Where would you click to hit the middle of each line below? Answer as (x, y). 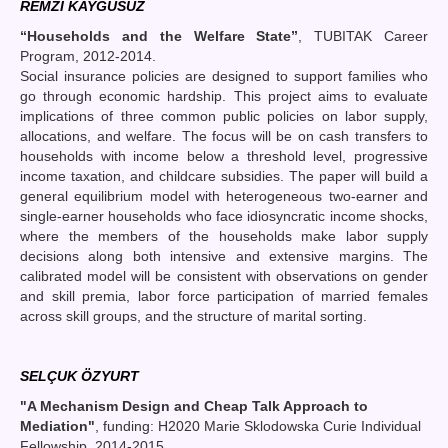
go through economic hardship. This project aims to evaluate (224, 95)
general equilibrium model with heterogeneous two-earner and (224, 195)
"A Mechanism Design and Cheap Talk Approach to (194, 405)
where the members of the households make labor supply (224, 235)
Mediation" (57, 425)
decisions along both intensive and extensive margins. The (224, 255)
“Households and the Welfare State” (159, 35)
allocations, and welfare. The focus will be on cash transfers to (224, 135)
